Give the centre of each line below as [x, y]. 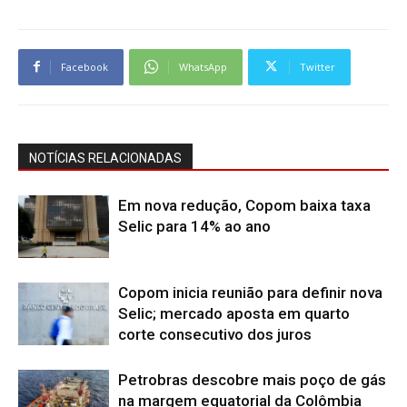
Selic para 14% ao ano [194, 226]
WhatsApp [203, 66]
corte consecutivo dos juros [215, 334]
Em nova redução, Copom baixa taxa [244, 205]
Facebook [84, 66]
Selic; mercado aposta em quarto [234, 313]
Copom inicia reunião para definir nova [250, 292]
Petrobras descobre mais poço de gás [252, 379]
